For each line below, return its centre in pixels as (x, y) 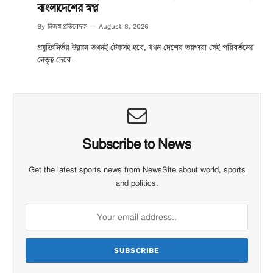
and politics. (137, 183)
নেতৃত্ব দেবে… (58, 59)
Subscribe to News (137, 144)
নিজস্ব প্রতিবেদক (67, 26)
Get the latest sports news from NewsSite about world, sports (137, 169)
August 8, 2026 (124, 26)
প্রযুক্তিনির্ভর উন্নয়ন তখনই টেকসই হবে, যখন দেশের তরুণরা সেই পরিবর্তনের (146, 47)
